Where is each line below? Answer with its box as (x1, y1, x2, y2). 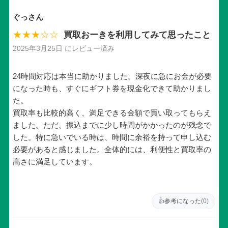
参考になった (164, 197, 202, 205)
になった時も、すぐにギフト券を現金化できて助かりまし (12, 84, 211, 93)
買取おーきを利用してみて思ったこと (63, 30, 211, 39)
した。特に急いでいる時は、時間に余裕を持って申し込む (12, 133, 211, 142)
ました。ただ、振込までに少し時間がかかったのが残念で (12, 121, 211, 130)
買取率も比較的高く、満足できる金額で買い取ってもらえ (12, 108, 211, 118)
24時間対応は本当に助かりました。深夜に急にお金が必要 (12, 72, 212, 81)
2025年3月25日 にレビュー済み (12, 45, 115, 53)
